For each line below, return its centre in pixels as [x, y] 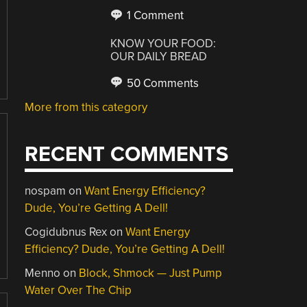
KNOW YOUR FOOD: [163, 43]
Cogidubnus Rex [66, 232]
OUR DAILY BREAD [159, 56]
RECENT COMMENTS [127, 155]
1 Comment [154, 15]
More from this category [86, 107]
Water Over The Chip [78, 290]
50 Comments [162, 83]
